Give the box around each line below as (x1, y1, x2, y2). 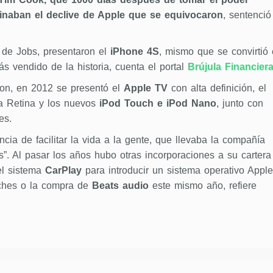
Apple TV (123, 83, 168, 94)
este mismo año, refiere (148, 180, 257, 191)
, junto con (216, 98, 263, 109)
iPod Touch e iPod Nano (95, 98, 216, 109)
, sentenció (222, 10, 271, 21)
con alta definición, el (167, 83, 266, 94)
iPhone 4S (110, 46, 159, 57)
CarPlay (44, 165, 82, 176)
